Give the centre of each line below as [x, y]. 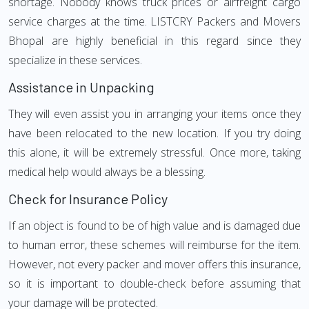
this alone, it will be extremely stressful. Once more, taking [154, 152]
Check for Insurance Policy [88, 199]
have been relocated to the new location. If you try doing [154, 133]
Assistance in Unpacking [81, 87]
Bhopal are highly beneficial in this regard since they [154, 41]
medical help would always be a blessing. [107, 172]
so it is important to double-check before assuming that [154, 283]
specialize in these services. [75, 60]
